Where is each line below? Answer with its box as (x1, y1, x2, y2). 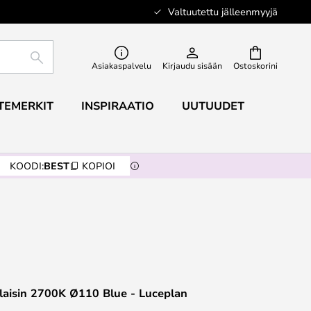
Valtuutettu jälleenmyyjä (168, 5, 278, 18)
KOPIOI (82, 159, 115, 172)
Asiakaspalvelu (92, 60, 151, 71)
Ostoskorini (233, 60, 278, 71)
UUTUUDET (181, 98, 244, 113)
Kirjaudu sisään (162, 60, 222, 71)
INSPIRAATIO (81, 98, 154, 113)
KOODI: (10, 159, 44, 172)
